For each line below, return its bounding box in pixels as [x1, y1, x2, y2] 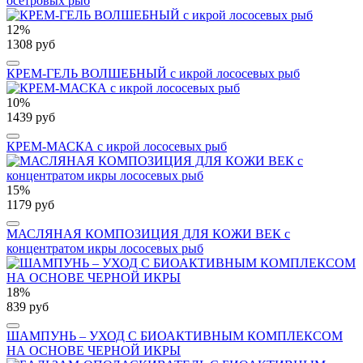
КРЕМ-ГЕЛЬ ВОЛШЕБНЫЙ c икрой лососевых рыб [6, 66, 300, 80]
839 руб [6, 299, 49, 314]
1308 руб [6, 36, 55, 51]
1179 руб [6, 197, 54, 211]
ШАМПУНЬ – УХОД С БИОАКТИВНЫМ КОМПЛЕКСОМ [6, 328, 343, 343]
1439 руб [6, 109, 55, 124]
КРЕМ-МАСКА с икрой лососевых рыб [6, 139, 227, 153]
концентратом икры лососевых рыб [6, 241, 203, 255]
